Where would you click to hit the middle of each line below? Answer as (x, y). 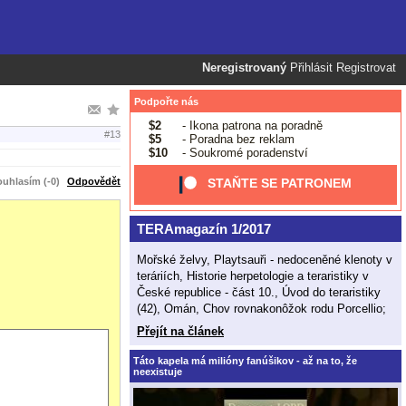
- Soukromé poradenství (243, 152)
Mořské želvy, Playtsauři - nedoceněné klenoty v (265, 259)
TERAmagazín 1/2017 (203, 229)
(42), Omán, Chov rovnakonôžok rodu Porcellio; (261, 308)
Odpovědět (94, 181)
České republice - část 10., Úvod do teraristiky (259, 292)
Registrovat (366, 68)
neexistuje (158, 371)
